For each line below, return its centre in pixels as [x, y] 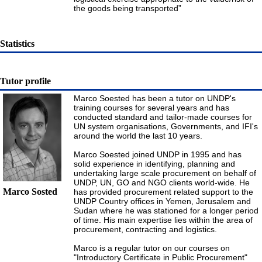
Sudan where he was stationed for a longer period [166, 211]
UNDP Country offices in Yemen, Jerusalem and [162, 201]
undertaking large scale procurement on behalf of [165, 173]
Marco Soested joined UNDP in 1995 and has [158, 155]
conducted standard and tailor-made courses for [163, 117]
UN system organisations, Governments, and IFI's [166, 127]
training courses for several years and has [151, 108]
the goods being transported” [127, 8]
